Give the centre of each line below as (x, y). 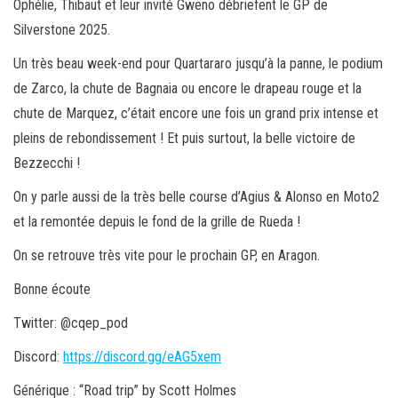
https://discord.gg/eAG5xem (142, 357)
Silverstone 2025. (62, 30)
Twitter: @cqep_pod (71, 323)
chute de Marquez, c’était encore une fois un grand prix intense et (196, 114)
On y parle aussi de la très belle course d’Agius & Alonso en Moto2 (196, 197)
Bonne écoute (52, 290)
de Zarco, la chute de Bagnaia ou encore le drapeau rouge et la (187, 89)
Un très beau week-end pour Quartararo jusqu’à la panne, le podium (198, 64)
